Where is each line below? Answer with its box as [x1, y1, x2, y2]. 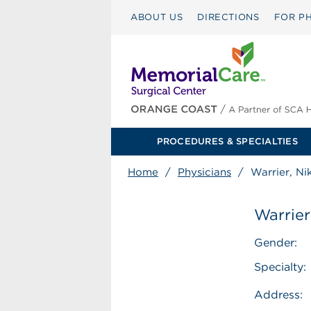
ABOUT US [131, 12, 183, 22]
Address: [254, 288, 303, 301]
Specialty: [254, 260, 307, 274]
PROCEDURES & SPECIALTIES [156, 136, 298, 146]
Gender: [254, 236, 298, 249]
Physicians [178, 166, 231, 178]
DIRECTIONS [197, 12, 260, 22]
